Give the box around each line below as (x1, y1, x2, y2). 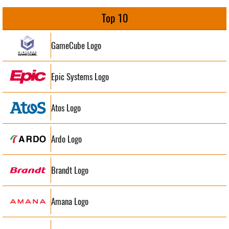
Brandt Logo (51, 164, 88, 176)
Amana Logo (51, 195, 88, 208)
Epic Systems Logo (51, 70, 109, 83)
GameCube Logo (51, 39, 101, 52)
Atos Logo (51, 101, 81, 114)
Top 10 (101, 11, 128, 26)
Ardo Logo (51, 132, 82, 145)
